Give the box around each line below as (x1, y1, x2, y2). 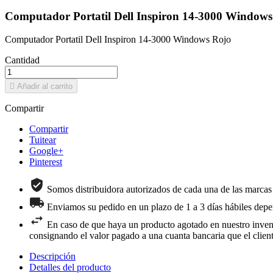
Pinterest (29, 157, 62, 168)
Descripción (29, 251, 76, 262)
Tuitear (29, 135, 56, 146)
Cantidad (5, 55, 40, 66)
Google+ (29, 146, 63, 157)
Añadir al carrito (17, 82, 73, 91)
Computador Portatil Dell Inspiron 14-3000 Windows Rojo (5, 34, 231, 45)
